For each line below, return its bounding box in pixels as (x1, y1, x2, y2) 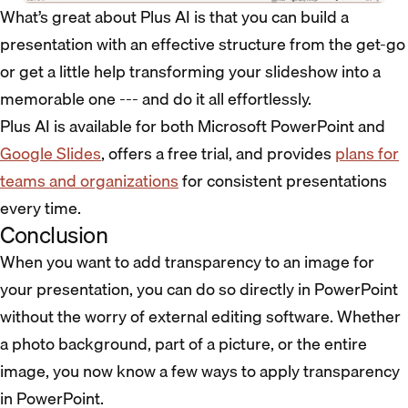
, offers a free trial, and (101, 139, 267, 167)
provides (267, 139, 335, 167)
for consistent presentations (178, 167, 387, 194)
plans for (335, 139, 399, 167)
